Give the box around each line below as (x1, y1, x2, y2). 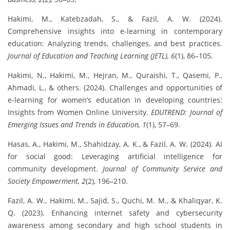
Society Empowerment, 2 (8, 176, 86, 186)
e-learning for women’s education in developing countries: (8, 95, 222, 105)
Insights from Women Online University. (8, 107, 151, 117)
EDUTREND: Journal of (151, 107, 223, 117)
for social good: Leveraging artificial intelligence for (8, 151, 222, 161)
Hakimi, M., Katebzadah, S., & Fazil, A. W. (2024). (8, 14, 222, 24)
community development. (8, 164, 103, 174)
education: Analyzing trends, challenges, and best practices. (8, 39, 222, 48)
